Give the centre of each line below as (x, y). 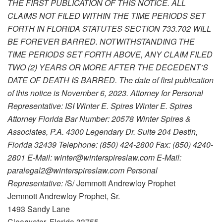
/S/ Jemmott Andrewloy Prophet (120, 183)
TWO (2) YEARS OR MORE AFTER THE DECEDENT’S (108, 67)
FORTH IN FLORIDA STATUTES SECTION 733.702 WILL (109, 29)
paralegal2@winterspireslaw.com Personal (83, 170)
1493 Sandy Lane (39, 209)
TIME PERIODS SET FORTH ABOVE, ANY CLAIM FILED (110, 55)
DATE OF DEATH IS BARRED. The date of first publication (111, 80)
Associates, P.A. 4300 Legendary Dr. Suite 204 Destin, (103, 132)
